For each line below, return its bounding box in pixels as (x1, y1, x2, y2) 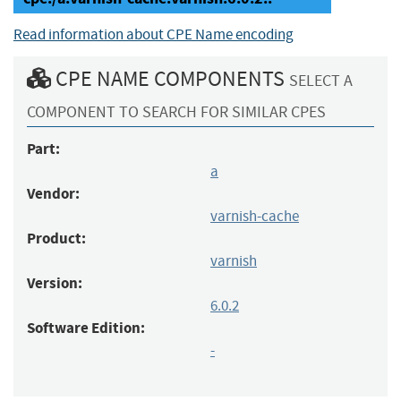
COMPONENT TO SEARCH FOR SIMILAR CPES (27, 101, 326, 123)
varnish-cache (210, 206, 299, 226)
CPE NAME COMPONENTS (51, 64, 289, 92)
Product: (27, 227, 86, 249)
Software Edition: (27, 317, 145, 338)
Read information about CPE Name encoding (13, 24, 294, 44)
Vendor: (27, 183, 80, 204)
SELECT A (289, 70, 353, 91)
